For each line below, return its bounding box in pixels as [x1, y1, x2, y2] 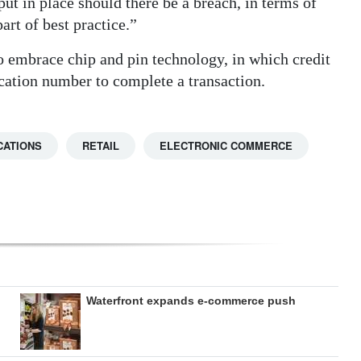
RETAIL [82, 138, 119, 154]
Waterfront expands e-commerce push [85, 294, 296, 308]
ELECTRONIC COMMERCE [160, 138, 293, 154]
